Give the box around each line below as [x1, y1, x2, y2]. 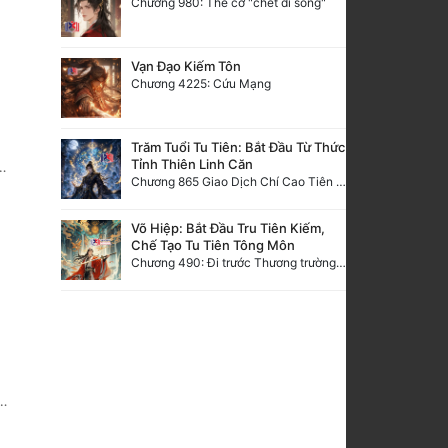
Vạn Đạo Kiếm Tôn [131, 57, 241, 74]
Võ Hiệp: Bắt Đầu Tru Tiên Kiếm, [131, 219, 325, 236]
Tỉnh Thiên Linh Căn [131, 155, 253, 172]
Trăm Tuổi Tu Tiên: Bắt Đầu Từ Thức [131, 138, 345, 155]
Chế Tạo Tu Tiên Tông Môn [131, 236, 295, 253]
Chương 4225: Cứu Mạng [131, 75, 271, 91]
